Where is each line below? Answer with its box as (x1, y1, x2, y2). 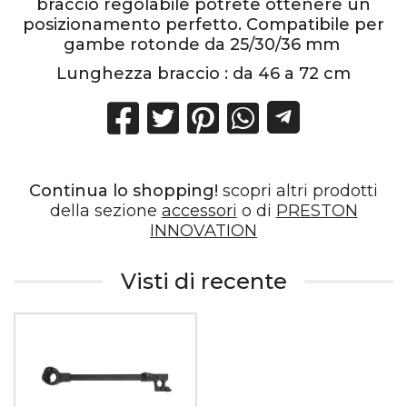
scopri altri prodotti (218, 181, 378, 202)
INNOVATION (150, 221, 257, 242)
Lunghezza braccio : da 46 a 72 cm (56, 63, 351, 84)
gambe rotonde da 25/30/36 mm (63, 34, 344, 55)
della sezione (49, 201, 162, 222)
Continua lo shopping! (29, 181, 218, 202)
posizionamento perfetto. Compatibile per (23, 14, 384, 35)
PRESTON (275, 201, 358, 222)
